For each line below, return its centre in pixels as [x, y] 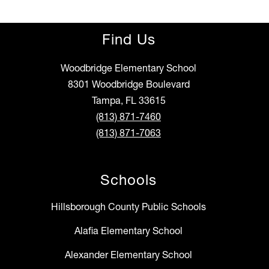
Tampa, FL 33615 [128, 101]
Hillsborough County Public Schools [128, 207]
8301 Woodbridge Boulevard [128, 84]
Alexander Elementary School [128, 255]
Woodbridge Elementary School [128, 68]
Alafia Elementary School [128, 231]
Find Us [128, 40]
